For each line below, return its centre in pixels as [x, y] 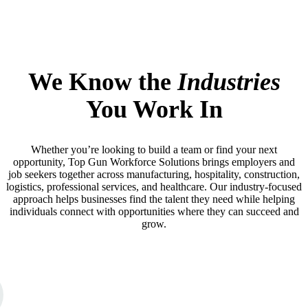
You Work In [154, 110]
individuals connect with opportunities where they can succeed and [154, 211]
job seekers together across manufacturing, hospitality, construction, [154, 174]
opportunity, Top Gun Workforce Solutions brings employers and [154, 162]
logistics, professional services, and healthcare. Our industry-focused [154, 187]
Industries [229, 82]
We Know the [102, 82]
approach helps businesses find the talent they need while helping [154, 199]
